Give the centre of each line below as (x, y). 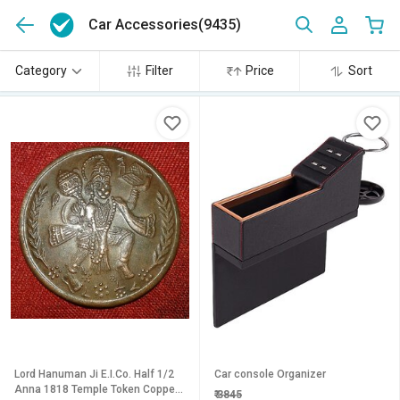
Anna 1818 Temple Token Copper (96, 389)
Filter (159, 71)
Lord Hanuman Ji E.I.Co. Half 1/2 (58, 374)
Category (41, 71)
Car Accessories (144, 25)
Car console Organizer (270, 374)
